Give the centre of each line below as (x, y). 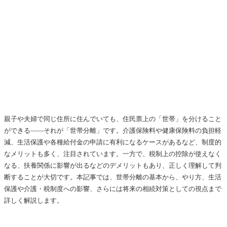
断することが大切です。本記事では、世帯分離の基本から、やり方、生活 (113, 177)
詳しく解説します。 (34, 200)
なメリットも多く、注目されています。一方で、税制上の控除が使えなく (113, 154)
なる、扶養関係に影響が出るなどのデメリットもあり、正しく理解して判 (113, 165)
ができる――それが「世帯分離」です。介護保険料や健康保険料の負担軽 (113, 130)
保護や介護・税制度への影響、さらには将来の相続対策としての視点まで (113, 188)
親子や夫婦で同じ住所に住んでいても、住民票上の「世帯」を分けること (113, 119)
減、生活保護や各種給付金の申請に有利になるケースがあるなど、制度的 (113, 142)
